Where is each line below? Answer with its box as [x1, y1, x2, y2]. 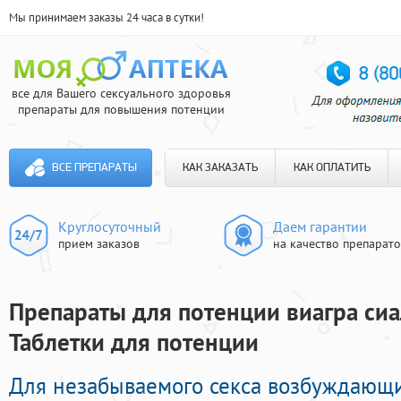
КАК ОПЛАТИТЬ [293, 162, 371, 174]
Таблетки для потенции [9, 327, 259, 358]
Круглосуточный [58, 218, 161, 235]
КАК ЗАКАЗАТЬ [183, 162, 258, 174]
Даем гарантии [273, 218, 367, 235]
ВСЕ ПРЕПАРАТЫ [51, 162, 137, 174]
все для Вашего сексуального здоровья [11, 85, 231, 101]
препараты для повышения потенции [17, 101, 225, 117]
